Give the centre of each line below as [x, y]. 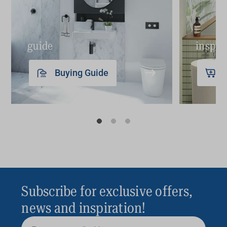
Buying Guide [82, 73]
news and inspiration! [84, 208]
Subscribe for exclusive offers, [107, 192]
